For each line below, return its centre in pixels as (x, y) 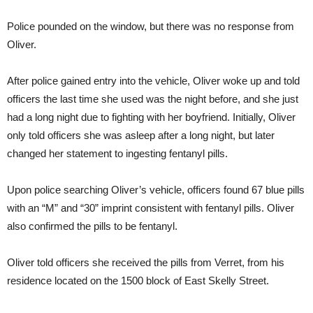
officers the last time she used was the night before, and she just (153, 99)
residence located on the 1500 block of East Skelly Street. (138, 281)
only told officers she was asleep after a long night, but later (141, 136)
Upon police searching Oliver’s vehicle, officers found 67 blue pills (156, 190)
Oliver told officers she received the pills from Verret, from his (146, 263)
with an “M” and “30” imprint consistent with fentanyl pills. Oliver (151, 208)
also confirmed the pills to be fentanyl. (92, 226)
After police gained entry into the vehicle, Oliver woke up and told (153, 81)
